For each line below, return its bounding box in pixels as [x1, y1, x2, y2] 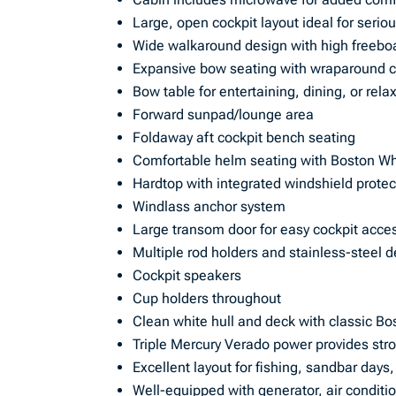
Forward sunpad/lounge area [133, 106, 315, 123]
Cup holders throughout [133, 290, 282, 307]
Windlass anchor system [133, 198, 286, 215]
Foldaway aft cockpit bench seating [133, 129, 356, 146]
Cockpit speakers [133, 267, 242, 284]
